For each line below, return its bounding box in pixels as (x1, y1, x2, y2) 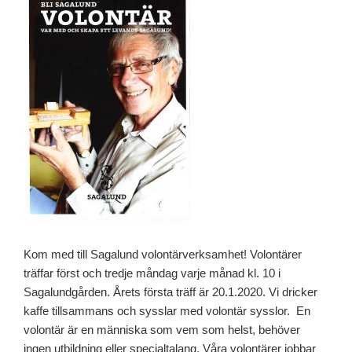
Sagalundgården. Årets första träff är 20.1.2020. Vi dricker (24, 285, 317, 299)
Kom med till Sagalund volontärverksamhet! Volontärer (24, 247, 302, 261)
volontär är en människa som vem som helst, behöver (24, 323, 300, 336)
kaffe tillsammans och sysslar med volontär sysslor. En (24, 304, 310, 317)
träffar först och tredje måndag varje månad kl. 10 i (24, 266, 280, 280)
